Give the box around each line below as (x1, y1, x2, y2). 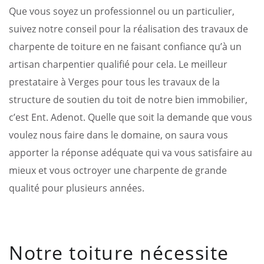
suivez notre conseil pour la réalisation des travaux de (9, 22, 248, 35)
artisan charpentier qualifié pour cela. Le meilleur (9, 57, 227, 71)
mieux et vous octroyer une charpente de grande (9, 163, 227, 177)
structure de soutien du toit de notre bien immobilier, (9, 93, 247, 106)
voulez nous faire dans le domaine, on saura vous (9, 128, 228, 141)
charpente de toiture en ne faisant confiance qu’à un (9, 39, 242, 53)
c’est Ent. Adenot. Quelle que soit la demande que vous (9, 110, 252, 124)
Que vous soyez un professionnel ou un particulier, (9, 4, 235, 18)
